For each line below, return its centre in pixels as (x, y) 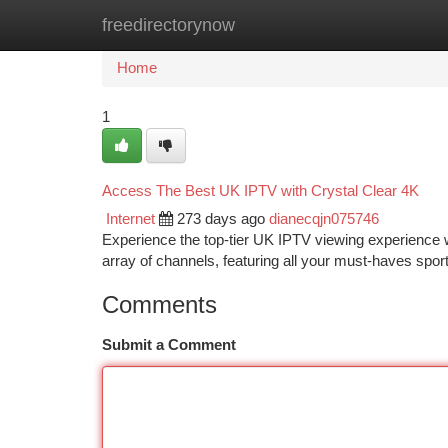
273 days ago (221, 219)
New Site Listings (258, 25)
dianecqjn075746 (324, 219)
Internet (130, 219)
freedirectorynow (168, 25)
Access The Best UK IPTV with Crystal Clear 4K (260, 190)
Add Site (372, 25)
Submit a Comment (169, 345)
